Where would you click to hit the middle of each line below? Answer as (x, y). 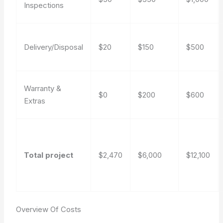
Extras (35, 101)
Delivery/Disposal (54, 47)
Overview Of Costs (49, 209)
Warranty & (43, 88)
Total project (49, 155)
